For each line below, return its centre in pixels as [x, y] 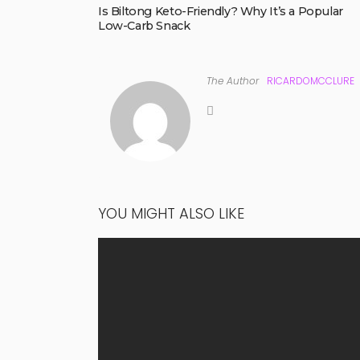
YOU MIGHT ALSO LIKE [171, 214]
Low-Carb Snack [144, 26]
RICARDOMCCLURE [311, 81]
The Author [233, 81]
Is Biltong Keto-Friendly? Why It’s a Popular [221, 12]
